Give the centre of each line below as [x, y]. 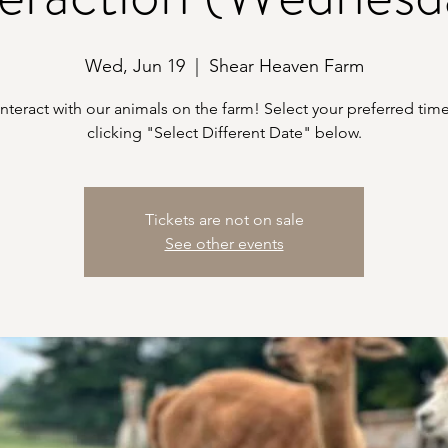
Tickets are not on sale [224, 219]
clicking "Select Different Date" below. [224, 132]
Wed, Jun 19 [134, 66]
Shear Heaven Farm [286, 66]
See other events [224, 243]
